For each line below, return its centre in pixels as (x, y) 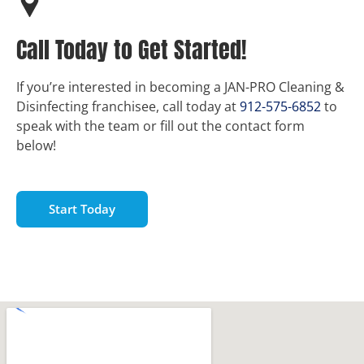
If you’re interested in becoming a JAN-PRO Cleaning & (180, 87)
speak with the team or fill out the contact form (160, 126)
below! (36, 146)
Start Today (82, 209)
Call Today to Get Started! (131, 50)
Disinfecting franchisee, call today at (128, 107)
